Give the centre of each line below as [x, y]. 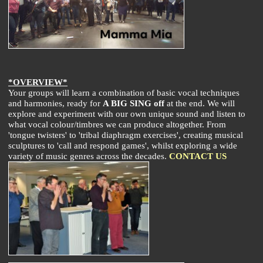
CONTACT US [198, 156]
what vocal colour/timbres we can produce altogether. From [117, 124]
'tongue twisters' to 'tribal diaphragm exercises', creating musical [126, 134]
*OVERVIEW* [38, 82]
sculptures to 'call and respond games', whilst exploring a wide [123, 145]
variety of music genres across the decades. [89, 156]
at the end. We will [200, 103]
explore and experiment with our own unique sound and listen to [127, 113]
